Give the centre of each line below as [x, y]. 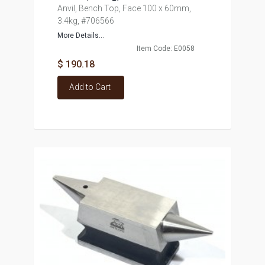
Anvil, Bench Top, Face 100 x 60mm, [124, 8]
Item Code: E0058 [165, 49]
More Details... [80, 35]
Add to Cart [90, 87]
